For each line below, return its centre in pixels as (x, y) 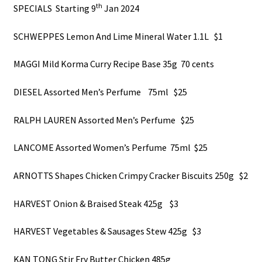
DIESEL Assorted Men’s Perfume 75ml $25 (100, 92)
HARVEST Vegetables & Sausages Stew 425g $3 (107, 231)
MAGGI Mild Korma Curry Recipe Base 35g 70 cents (113, 64)
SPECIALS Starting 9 (54, 8)
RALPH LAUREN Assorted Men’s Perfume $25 (104, 120)
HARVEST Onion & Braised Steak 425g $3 (96, 203)
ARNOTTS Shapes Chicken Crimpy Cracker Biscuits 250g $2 (130, 175)
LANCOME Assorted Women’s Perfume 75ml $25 (110, 148)
